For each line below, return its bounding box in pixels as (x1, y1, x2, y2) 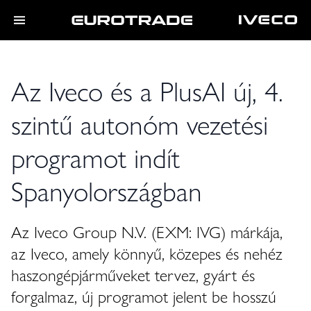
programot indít (11, 137, 180, 176)
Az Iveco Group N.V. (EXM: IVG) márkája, (11, 219, 283, 243)
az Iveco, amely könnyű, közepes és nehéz (11, 241, 283, 264)
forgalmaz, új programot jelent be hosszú (11, 284, 276, 308)
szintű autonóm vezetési (11, 103, 268, 143)
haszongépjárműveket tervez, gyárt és (11, 262, 255, 286)
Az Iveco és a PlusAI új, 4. (11, 70, 283, 110)
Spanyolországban (11, 170, 202, 210)
